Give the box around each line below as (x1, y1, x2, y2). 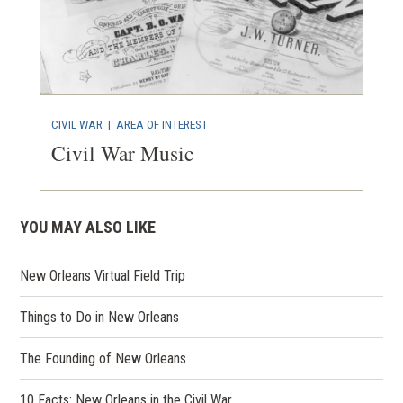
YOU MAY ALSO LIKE (20, 217, 157, 237)
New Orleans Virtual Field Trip (20, 266, 186, 284)
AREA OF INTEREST (116, 116, 208, 131)
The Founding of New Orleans (20, 349, 187, 367)
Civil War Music (51, 138, 193, 167)
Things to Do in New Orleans (20, 308, 180, 326)
